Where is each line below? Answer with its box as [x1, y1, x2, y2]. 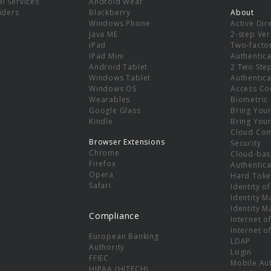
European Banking [89, 230, 159, 241]
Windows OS [89, 83, 137, 94]
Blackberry [89, 7, 131, 18]
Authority [89, 241, 125, 252]
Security [230, 137, 261, 148]
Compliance [89, 209, 140, 221]
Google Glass [89, 105, 141, 116]
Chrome [89, 147, 120, 158]
